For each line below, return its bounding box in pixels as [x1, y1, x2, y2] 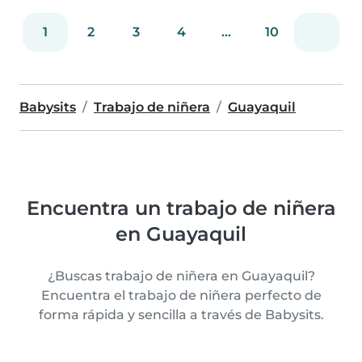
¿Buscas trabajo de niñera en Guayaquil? [47, 267, 315, 284]
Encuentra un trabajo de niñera [26, 196, 336, 220]
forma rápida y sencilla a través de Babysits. [38, 306, 324, 322]
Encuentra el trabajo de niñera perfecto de [40, 287, 322, 303]
